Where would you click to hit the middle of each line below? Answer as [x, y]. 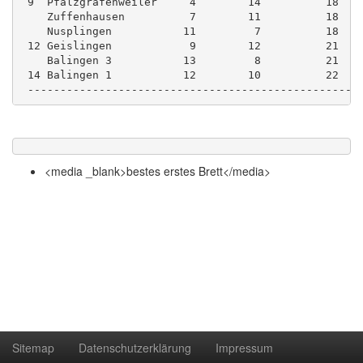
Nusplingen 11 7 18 [179, 31]
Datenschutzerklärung [135, 347]
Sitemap [33, 347]
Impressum [244, 347]
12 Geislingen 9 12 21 [186, 45]
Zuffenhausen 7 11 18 [179, 16]
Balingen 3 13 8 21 [179, 60]
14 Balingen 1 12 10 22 [179, 75]
